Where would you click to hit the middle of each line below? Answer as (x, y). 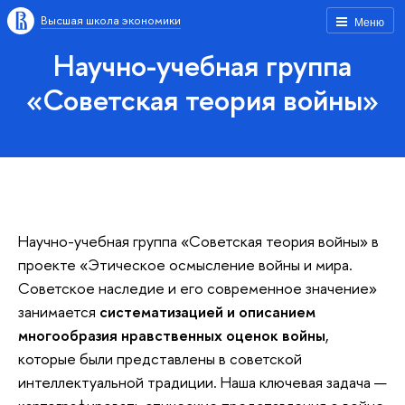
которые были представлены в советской (160, 358)
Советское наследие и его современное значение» (198, 287)
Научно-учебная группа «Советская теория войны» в (198, 240)
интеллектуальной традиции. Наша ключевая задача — (202, 381)
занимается (59, 311)
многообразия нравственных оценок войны (172, 334)
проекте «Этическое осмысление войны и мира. (185, 264)
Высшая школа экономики (111, 20)
